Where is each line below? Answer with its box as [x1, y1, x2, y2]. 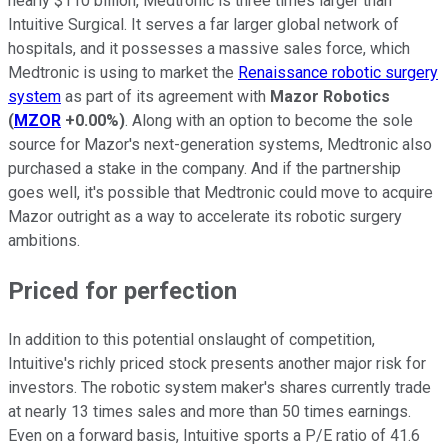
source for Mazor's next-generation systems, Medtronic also [8, 134, 432, 154]
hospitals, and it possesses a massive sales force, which [8, 38, 410, 58]
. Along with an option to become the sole [125, 110, 413, 130]
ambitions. [8, 230, 80, 250]
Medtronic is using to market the [8, 62, 238, 82]
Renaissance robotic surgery [238, 62, 438, 82]
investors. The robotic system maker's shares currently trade [8, 378, 431, 398]
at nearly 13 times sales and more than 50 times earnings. [8, 402, 415, 422]
